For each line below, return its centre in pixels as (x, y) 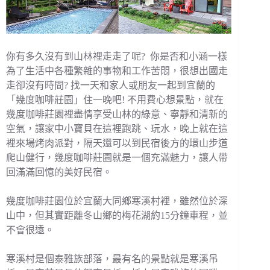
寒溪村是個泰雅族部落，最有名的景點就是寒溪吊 (112, 259)
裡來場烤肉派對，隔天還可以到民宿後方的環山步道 (117, 143)
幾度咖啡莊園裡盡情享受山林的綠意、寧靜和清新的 (117, 115)
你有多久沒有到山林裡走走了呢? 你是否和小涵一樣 (117, 57)
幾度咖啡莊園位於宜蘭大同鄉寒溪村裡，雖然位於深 (117, 201)
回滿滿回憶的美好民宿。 (59, 172)
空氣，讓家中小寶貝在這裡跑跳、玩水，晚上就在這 (117, 129)
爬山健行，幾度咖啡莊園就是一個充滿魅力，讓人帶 (117, 158)
